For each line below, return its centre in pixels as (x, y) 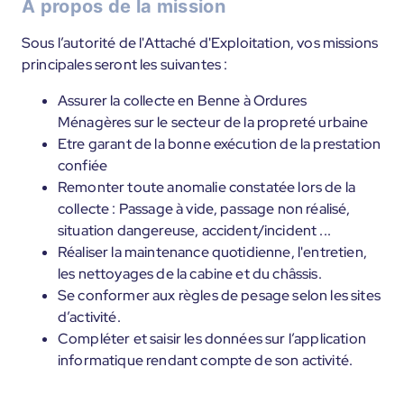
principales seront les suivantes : (125, 64)
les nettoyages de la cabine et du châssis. (190, 274)
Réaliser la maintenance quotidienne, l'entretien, (212, 252)
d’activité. (89, 317)
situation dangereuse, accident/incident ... (194, 230)
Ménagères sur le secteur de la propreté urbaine (213, 122)
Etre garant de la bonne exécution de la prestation (220, 144)
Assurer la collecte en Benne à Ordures (183, 101)
